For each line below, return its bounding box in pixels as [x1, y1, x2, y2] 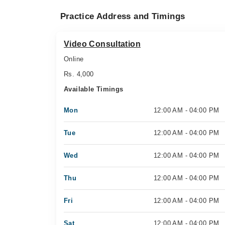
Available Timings [64, 85, 124, 93]
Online [64, 55, 84, 63]
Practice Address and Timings [60, 12, 185, 21]
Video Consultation [64, 40, 141, 48]
